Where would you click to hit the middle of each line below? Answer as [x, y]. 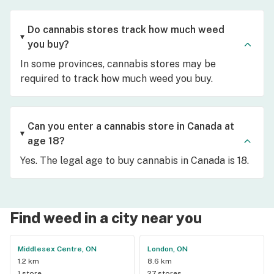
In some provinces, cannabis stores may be [118, 64]
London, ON [168, 249]
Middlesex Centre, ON [57, 249]
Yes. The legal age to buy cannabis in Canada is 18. [135, 160]
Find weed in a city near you [106, 217]
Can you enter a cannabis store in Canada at [131, 126]
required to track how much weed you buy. [117, 78]
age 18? [46, 141]
